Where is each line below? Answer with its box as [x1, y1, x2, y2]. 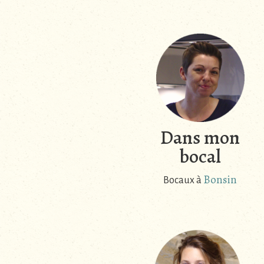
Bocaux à [163, 175, 203, 186]
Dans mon [160, 124, 240, 151]
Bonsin [203, 172, 237, 188]
